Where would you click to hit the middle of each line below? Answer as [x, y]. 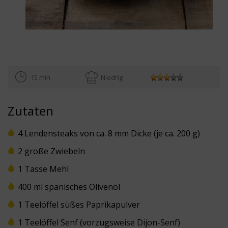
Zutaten [31, 110]
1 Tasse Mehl [43, 169]
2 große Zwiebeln [51, 151]
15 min [40, 77]
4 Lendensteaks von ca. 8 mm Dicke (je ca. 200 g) [109, 133]
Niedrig [111, 77]
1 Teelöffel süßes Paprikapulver [79, 204]
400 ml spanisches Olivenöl [69, 187]
